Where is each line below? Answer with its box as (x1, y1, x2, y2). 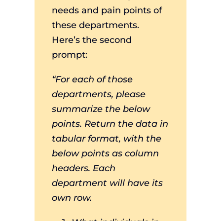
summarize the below (51, 104, 150, 114)
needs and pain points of (51, 5, 162, 16)
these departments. (51, 20, 139, 31)
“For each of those (51, 74, 133, 85)
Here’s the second (51, 35, 132, 45)
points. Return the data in (51, 118, 168, 129)
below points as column (51, 148, 159, 159)
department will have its (51, 178, 163, 188)
